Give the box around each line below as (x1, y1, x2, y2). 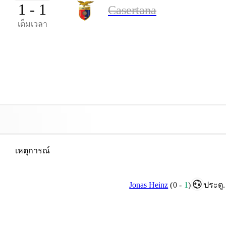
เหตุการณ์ (15, 146, 50, 155)
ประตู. (204, 181, 225, 190)
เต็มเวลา (17, 19, 47, 28)
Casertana (108, 4, 156, 17)
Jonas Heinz (129, 180, 168, 189)
